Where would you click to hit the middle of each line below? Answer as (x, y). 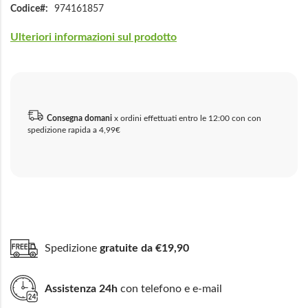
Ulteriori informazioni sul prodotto (93, 37)
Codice (25, 9)
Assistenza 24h (81, 288)
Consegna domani (79, 118)
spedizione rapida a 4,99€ (74, 130)
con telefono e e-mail (170, 288)
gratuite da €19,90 (144, 249)
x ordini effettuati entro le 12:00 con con (187, 118)
